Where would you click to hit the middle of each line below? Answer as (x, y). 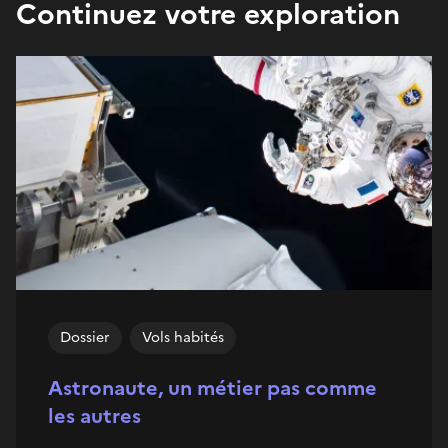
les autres (94, 415)
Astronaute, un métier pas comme (212, 387)
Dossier (85, 337)
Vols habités (183, 337)
